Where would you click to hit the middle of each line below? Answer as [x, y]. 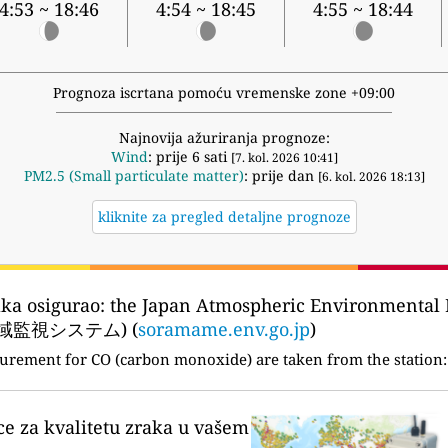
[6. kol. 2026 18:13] [371, 177]
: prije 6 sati [189, 157]
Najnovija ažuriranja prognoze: [224, 138]
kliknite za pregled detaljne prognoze [224, 217]
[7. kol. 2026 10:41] [284, 158]
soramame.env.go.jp [224, 329]
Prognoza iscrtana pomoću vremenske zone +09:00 [224, 93]
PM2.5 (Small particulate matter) [133, 176]
